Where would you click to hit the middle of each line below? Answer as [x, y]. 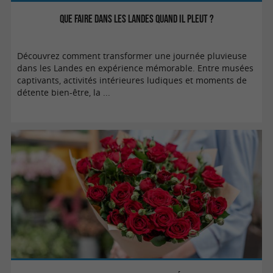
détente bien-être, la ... [64, 92]
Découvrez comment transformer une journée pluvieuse [132, 56]
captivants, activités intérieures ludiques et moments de [132, 80]
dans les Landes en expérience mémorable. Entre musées [136, 68]
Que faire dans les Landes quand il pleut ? [136, 18]
